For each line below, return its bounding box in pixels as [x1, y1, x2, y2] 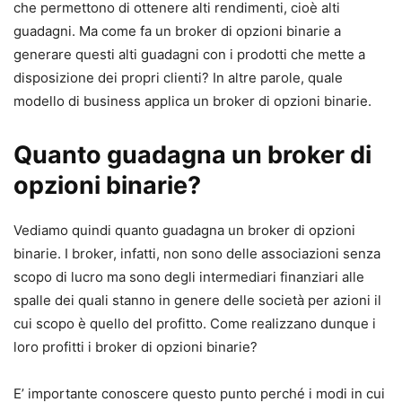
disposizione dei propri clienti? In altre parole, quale [13, 69, 343, 86]
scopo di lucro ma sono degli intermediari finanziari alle [13, 268, 364, 285]
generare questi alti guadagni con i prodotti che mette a [13, 46, 365, 63]
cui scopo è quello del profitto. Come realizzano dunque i [13, 315, 376, 332]
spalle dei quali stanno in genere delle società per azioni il [13, 292, 381, 309]
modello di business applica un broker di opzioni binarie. [13, 92, 375, 109]
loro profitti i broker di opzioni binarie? [13, 338, 258, 355]
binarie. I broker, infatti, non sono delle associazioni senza [13, 245, 380, 262]
